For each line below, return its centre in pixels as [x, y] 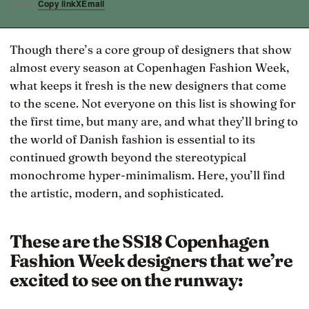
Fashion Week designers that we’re [151, 261]
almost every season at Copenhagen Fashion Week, [149, 67]
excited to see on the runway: [126, 280]
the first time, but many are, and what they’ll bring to [154, 121]
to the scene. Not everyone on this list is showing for [153, 103]
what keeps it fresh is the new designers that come [148, 85]
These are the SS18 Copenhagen [139, 242]
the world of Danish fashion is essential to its [132, 139]
